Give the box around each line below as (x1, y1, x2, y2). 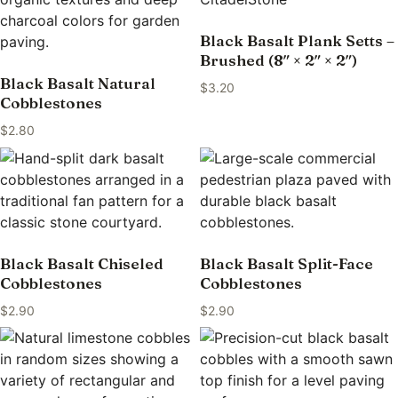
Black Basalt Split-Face (199, 254, 373, 274)
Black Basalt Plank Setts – (199, 31, 394, 51)
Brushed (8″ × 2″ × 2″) (199, 51, 357, 70)
